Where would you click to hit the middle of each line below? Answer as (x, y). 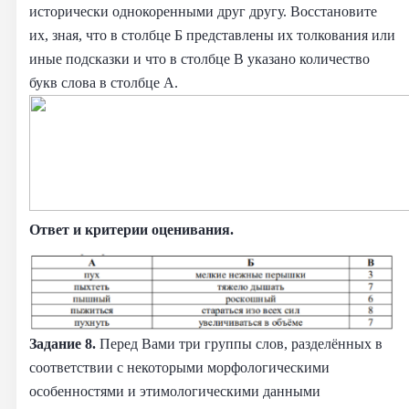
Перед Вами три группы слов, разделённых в (241, 343)
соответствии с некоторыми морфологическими (179, 367)
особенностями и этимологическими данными (175, 391)
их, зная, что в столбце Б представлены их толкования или (212, 35)
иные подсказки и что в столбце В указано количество (199, 58)
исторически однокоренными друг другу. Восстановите (203, 11)
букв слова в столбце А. (104, 82)
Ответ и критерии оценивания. (131, 229)
